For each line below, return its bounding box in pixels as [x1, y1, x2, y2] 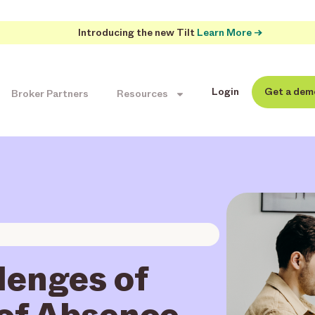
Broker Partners [11, 87, 89, 100]
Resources [117, 87, 168, 100]
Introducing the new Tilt [78, 27, 197, 39]
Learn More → [197, 27, 262, 39]
